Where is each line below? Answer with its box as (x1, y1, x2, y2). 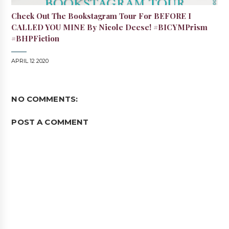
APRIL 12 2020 (11, 57, 49, 65)
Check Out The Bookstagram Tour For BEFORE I (11, 11, 192, 21)
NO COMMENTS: (11, 94, 78, 104)
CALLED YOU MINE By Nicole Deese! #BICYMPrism (11, 22, 208, 33)
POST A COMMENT (11, 117, 89, 127)
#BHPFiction (11, 33, 60, 44)
